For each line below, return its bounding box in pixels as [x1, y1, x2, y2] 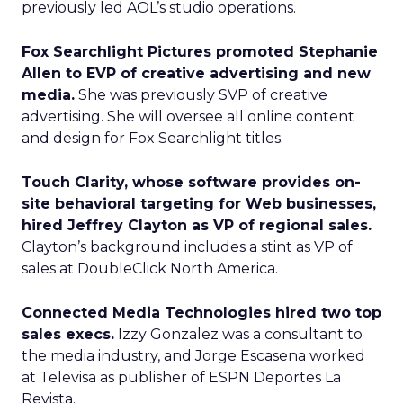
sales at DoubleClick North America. [22, 260, 278, 277]
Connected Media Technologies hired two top [22, 304, 381, 321]
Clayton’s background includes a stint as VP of [22, 238, 353, 255]
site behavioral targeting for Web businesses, [22, 195, 376, 212]
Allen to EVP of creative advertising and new [22, 65, 371, 82]
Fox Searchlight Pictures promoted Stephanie [22, 43, 378, 60]
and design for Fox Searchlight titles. [22, 130, 283, 147]
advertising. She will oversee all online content [22, 108, 354, 125]
